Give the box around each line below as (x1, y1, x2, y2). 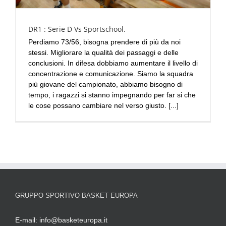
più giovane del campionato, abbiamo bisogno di (28, 80, 183, 88)
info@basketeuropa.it (39, 215, 107, 224)
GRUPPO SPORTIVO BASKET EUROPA (15, 191, 138, 199)
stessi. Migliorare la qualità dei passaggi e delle (28, 48, 179, 56)
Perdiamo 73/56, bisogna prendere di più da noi (28, 37, 181, 46)
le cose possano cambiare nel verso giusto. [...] (28, 101, 179, 109)
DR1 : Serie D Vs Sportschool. (28, 24, 126, 34)
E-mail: (15, 215, 39, 224)
